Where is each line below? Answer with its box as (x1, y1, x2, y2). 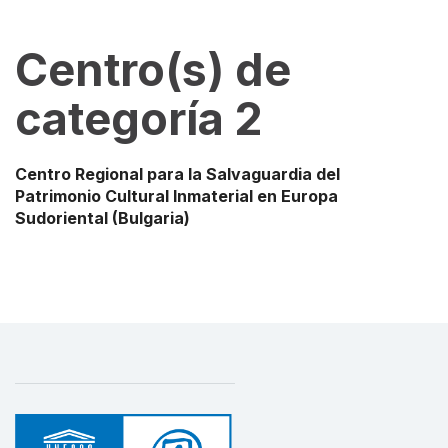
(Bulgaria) (108, 208, 190, 228)
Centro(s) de (15, 42, 291, 97)
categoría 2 (15, 91, 262, 146)
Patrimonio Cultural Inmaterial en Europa (15, 186, 338, 206)
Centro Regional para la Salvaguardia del (15, 164, 340, 184)
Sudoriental (15, 208, 108, 228)
